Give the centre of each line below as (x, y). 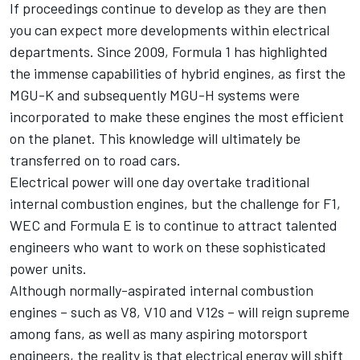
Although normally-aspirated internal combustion (162, 290)
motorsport (273, 334)
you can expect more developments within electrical (170, 30)
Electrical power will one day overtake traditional (160, 182)
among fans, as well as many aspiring (124, 334)
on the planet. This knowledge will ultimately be (155, 139)
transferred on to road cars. (95, 160)
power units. (48, 269)
